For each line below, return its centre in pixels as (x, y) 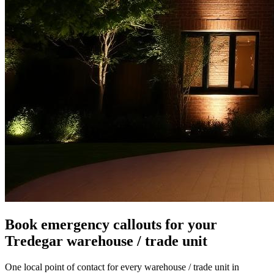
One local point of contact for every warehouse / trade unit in (122, 267)
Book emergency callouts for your (111, 224)
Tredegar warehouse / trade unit (106, 241)
